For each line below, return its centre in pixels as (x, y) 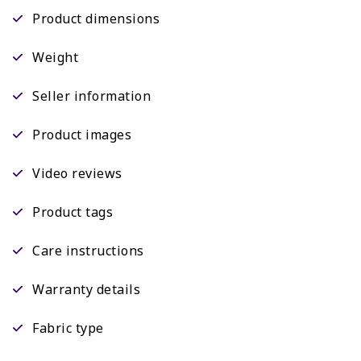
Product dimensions (96, 19)
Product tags (73, 212)
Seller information (91, 96)
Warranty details (86, 290)
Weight (55, 58)
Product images (82, 135)
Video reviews (77, 174)
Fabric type (68, 328)
